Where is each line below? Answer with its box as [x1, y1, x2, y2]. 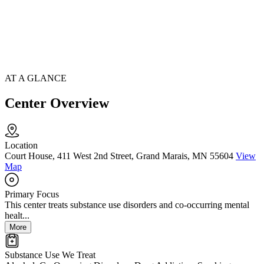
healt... [5, 210, 29, 221]
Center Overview [5, 95, 109, 111]
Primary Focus [5, 189, 59, 200]
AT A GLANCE [5, 73, 67, 84]
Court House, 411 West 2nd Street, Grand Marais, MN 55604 [5, 151, 233, 161]
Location [5, 140, 38, 151]
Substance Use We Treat [5, 250, 95, 260]
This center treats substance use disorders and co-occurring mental [5, 200, 249, 210]
